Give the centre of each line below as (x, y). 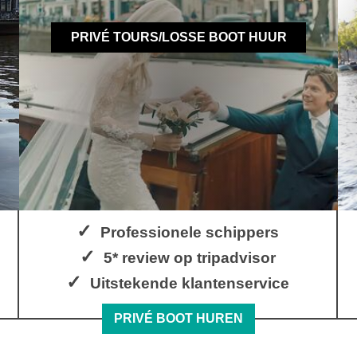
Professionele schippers (190, 232)
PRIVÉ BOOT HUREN (178, 319)
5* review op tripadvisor (190, 257)
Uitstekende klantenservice (190, 283)
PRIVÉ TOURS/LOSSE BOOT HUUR (178, 37)
